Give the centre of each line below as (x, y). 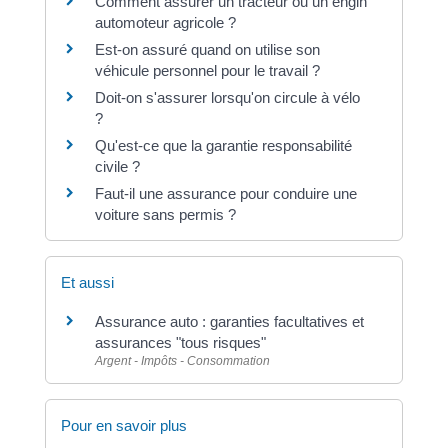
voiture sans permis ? (165, 215)
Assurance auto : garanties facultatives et (229, 321)
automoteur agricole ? (165, 23)
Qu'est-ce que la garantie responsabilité (223, 146)
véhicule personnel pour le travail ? (207, 71)
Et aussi (87, 282)
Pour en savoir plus (123, 425)
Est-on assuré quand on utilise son (207, 50)
